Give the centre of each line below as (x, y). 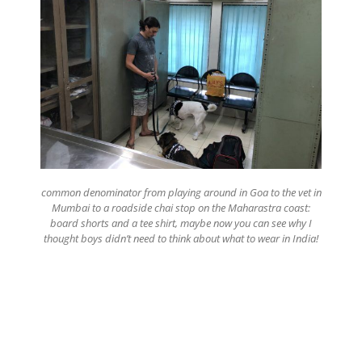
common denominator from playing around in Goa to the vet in (181, 192)
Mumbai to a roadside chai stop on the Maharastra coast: (181, 207)
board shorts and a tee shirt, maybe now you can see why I (181, 223)
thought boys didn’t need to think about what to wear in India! (181, 238)
